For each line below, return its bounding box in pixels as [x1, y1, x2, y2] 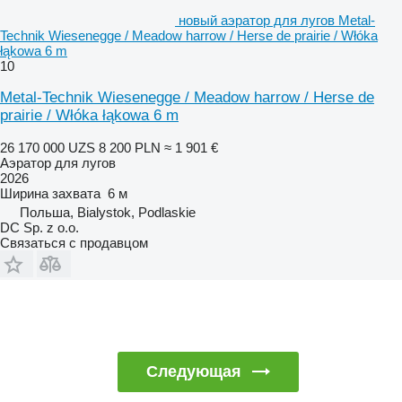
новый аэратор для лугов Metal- [179, 12, 375, 28]
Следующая [145, 362, 241, 380]
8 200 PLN [99, 139, 161, 155]
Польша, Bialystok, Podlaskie [20, 204, 196, 220]
